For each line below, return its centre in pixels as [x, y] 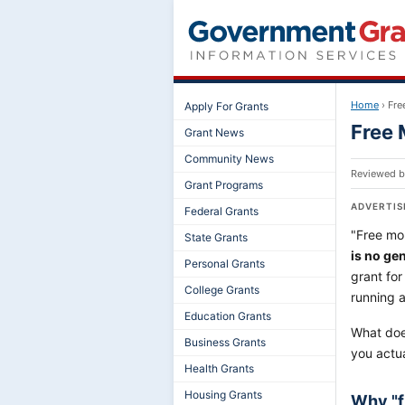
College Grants [222, 290]
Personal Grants [225, 264]
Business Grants [225, 342]
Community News [229, 159]
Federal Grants [221, 211]
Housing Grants [223, 395]
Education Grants [228, 316]
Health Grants [219, 368]
